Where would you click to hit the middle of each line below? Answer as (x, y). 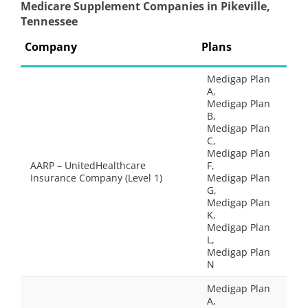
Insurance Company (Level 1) (96, 178)
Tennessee (49, 21)
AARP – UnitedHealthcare (88, 165)
